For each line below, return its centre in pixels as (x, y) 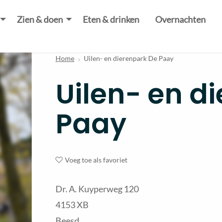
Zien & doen (40, 19)
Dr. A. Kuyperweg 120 (97, 189)
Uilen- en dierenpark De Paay (128, 58)
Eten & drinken (111, 19)
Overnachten (180, 19)
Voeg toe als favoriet (96, 160)
